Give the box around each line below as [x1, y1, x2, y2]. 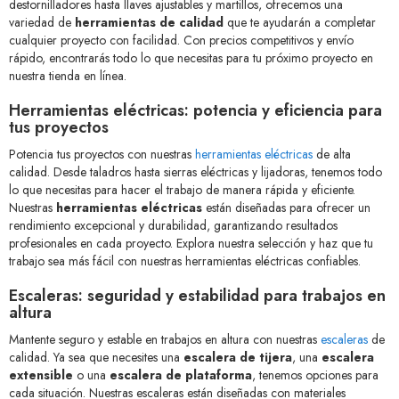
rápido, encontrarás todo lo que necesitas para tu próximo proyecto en [9, 49, 373, 68]
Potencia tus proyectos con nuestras [9, 145, 195, 164]
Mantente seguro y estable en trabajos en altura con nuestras [9, 330, 321, 349]
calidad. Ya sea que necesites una [9, 348, 183, 367]
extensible [9, 366, 73, 385]
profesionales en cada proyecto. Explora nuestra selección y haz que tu [9, 234, 373, 253]
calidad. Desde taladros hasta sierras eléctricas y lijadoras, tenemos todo [9, 163, 382, 182]
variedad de [9, 13, 75, 32]
